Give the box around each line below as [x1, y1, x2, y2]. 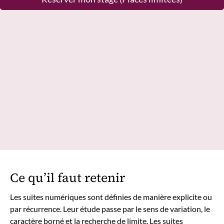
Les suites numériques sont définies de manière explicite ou [10, 192, 212, 201]
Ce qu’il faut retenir [10, 168, 125, 186]
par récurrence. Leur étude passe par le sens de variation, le [10, 204, 210, 213]
